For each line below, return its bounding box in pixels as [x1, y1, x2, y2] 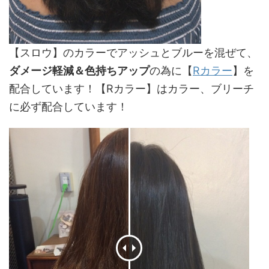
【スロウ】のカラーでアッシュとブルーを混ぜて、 [9, 46, 258, 59]
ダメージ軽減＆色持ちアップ [9, 64, 150, 77]
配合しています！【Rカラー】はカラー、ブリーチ [9, 82, 254, 95]
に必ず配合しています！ [9, 100, 128, 113]
